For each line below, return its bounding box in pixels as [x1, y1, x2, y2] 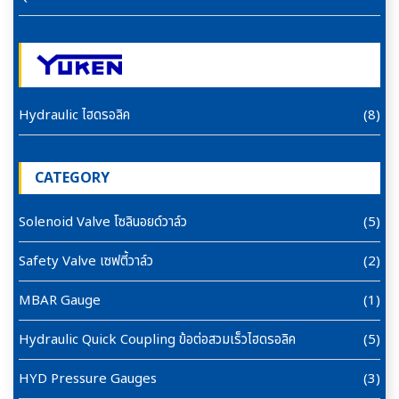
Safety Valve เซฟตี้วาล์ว [19, 250, 153, 272]
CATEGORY [35, 167, 110, 189]
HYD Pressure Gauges [19, 368, 157, 389]
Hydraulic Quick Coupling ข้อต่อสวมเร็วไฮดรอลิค [19, 329, 296, 350]
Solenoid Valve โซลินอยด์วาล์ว [19, 211, 187, 232]
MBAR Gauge [19, 289, 101, 311]
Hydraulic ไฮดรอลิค [19, 104, 130, 126]
